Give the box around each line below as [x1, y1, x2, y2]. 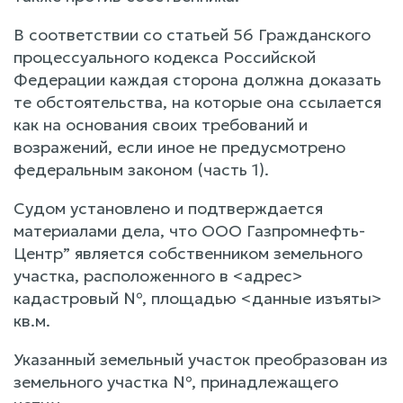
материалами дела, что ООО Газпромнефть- [13, 219, 365, 241]
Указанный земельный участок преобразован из [13, 348, 388, 370]
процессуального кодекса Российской [13, 46, 316, 67]
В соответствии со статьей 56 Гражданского [13, 23, 371, 45]
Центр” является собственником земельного [13, 242, 363, 264]
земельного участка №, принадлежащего [13, 371, 338, 392]
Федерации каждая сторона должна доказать [13, 68, 381, 90]
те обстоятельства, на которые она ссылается [13, 91, 381, 112]
